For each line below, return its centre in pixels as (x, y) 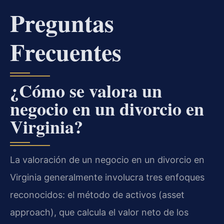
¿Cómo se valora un (86, 90)
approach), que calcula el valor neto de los (99, 212)
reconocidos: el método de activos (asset (97, 194)
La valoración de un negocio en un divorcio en (107, 159)
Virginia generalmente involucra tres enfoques (107, 177)
